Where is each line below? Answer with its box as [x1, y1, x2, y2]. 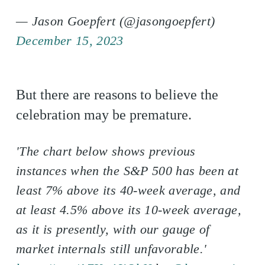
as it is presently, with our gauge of [15, 222, 210, 237]
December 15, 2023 [15, 33, 124, 48]
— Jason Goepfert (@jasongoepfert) [15, 14, 215, 28]
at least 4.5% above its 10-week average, [15, 202, 241, 217]
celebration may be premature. [15, 107, 192, 122]
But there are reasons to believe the [15, 87, 218, 102]
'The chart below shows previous [15, 144, 196, 159]
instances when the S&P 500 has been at [15, 163, 239, 178]
